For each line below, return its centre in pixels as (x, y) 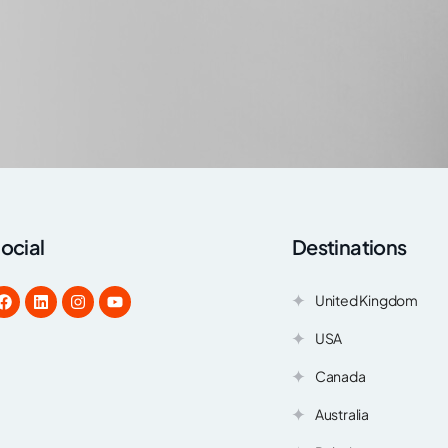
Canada (340, 376)
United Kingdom (366, 300)
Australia (341, 414)
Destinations (349, 247)
